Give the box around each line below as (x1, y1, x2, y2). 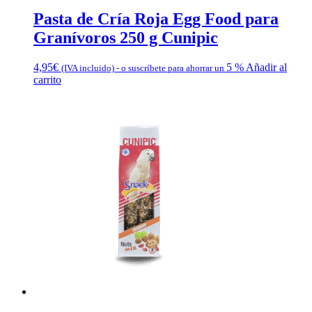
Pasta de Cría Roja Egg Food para (33, 10, 279, 29)
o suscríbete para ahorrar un (119, 63, 226, 74)
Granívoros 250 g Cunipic (33, 29, 218, 47)
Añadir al (246, 61, 287, 74)
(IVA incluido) (61, 63, 114, 74)
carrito (33, 74, 61, 86)
